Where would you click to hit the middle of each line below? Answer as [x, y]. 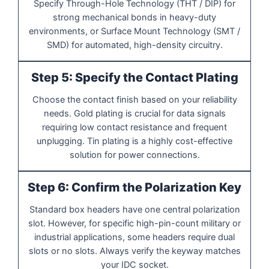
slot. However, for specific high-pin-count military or [134, 223]
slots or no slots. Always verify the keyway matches [134, 251]
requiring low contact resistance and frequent [134, 127]
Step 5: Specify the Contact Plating [134, 77]
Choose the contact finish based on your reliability [134, 99]
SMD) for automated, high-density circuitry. [134, 45]
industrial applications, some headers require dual [134, 237]
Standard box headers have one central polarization [134, 209]
